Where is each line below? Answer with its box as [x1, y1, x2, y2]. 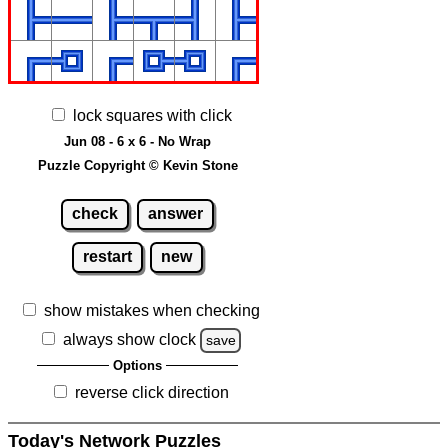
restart [82, 248, 132, 266]
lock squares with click [72, 106, 232, 124]
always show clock [62, 331, 196, 349]
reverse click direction [75, 384, 229, 402]
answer [147, 205, 203, 223]
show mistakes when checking [44, 302, 260, 320]
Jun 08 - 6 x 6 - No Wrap [64, 133, 211, 149]
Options [113, 358, 162, 374]
